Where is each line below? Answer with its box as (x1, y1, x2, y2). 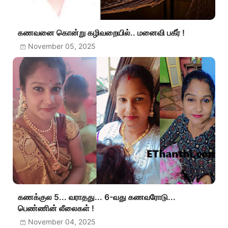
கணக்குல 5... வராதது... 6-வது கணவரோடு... (18, 192, 176, 203)
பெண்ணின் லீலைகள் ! (18, 204, 94, 214)
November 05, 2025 (28, 42, 96, 51)
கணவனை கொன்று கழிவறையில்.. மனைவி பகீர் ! (18, 28, 185, 38)
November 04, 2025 (28, 217, 96, 226)
